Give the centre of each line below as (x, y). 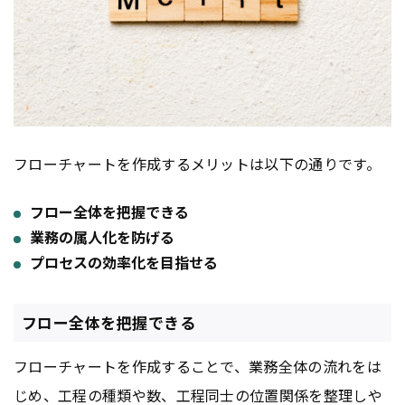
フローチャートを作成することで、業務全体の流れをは (198, 367)
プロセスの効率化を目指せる (124, 262)
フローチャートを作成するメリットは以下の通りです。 (198, 163)
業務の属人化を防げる (102, 236)
